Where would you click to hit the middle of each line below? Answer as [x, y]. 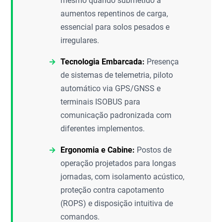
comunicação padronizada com [116, 115]
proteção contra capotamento [112, 190]
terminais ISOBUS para [101, 102]
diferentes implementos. [103, 129]
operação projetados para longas [118, 163]
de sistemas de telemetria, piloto [117, 75]
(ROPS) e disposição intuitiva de [117, 203]
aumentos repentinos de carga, [114, 14]
